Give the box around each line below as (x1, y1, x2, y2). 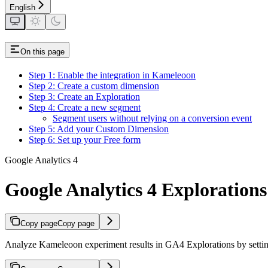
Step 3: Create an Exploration (29, 92, 140, 102)
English (10, 3, 35, 13)
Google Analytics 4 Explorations (5, 178, 267, 200)
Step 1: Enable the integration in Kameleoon (29, 70, 196, 81)
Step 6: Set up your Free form (29, 135, 141, 145)
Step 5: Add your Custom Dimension (29, 124, 169, 135)
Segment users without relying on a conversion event (53, 113, 252, 124)
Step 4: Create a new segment (29, 102, 141, 113)
